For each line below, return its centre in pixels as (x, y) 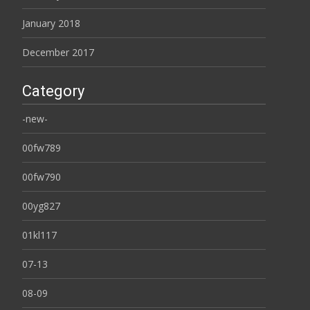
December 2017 (58, 53)
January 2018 (51, 24)
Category (53, 91)
